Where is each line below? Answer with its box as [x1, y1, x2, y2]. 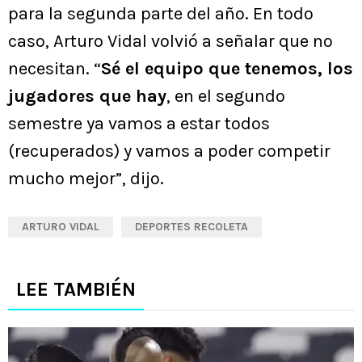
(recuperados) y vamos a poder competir [8, 141, 330, 162]
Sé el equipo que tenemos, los [101, 58, 353, 80]
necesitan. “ [8, 58, 101, 80]
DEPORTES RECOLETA [135, 220, 248, 234]
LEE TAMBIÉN [16, 278, 136, 301]
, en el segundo [166, 86, 285, 107]
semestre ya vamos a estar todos [8, 113, 270, 135]
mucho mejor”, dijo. [8, 168, 164, 190]
